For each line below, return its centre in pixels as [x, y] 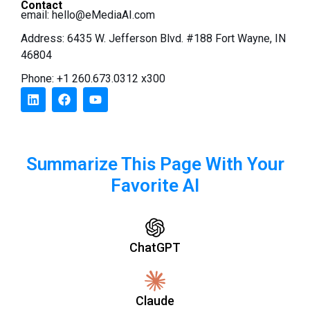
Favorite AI [155, 185]
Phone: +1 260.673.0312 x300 [93, 78]
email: [36, 15]
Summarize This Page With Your [155, 164]
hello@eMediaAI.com [103, 15]
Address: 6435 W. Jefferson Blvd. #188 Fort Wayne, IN [153, 38]
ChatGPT [155, 247]
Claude [155, 300]
